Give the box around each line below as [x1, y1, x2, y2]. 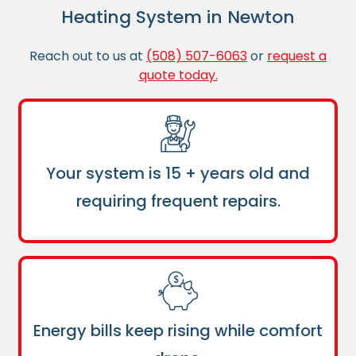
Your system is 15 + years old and [46, 162, 310, 185]
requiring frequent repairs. [75, 190, 281, 213]
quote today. [138, 66, 218, 85]
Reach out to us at [29, 47, 146, 66]
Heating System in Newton [61, 5, 295, 30]
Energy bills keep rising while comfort [33, 319, 323, 342]
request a [267, 47, 327, 66]
